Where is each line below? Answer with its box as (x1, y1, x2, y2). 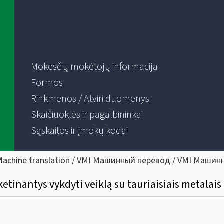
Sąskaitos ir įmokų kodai (30, 124, 128, 138)
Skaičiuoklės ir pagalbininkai (30, 108, 143, 122)
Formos (30, 76, 63, 90)
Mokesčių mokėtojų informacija (30, 60, 158, 74)
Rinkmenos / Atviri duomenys (30, 92, 149, 106)
